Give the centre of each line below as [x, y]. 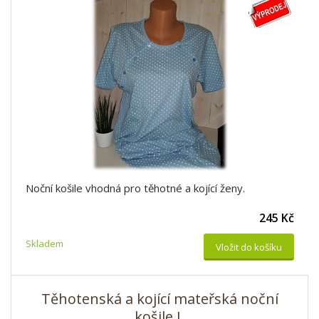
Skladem [45, 244]
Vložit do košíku [249, 247]
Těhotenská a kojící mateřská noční [159, 299]
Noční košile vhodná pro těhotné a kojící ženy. [135, 188]
